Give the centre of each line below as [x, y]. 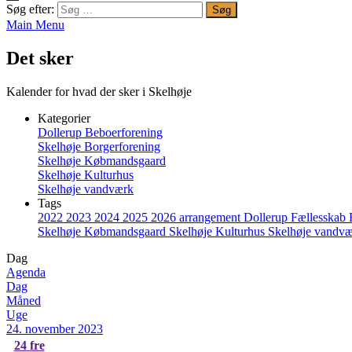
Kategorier [64, 118]
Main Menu [35, 25]
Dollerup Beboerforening [100, 132]
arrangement [211, 217]
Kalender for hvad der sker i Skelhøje [99, 91]
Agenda [26, 272]
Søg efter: [30, 9]
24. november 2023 [55, 328]
